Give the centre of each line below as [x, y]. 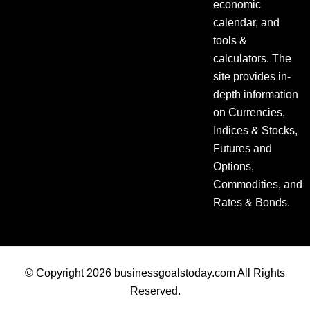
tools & [230, 40]
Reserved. [155, 291]
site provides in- [252, 76]
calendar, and [247, 22]
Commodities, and [258, 184]
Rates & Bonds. [252, 202]
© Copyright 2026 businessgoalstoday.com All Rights [155, 273]
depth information [256, 94]
